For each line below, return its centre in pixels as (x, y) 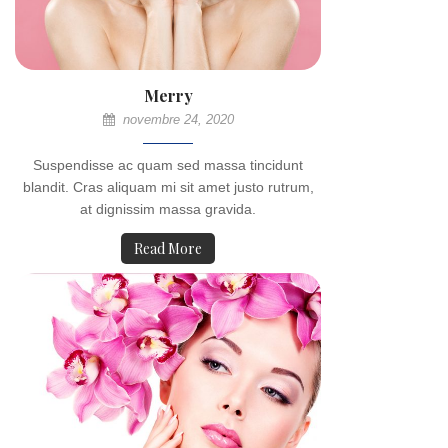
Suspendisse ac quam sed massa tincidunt (168, 165)
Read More (168, 248)
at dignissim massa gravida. (168, 209)
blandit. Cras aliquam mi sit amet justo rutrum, (168, 187)
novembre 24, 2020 (176, 119)
